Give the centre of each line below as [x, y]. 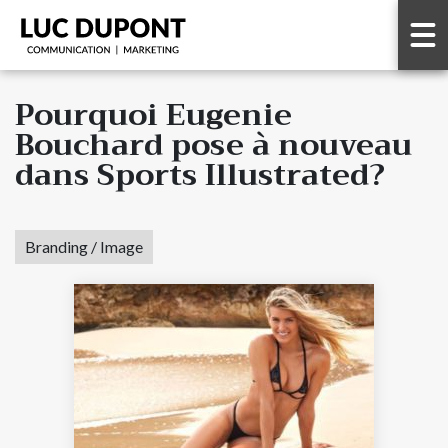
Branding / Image [84, 246]
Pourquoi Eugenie [153, 115]
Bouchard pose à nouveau [213, 145]
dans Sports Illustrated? [200, 175]
